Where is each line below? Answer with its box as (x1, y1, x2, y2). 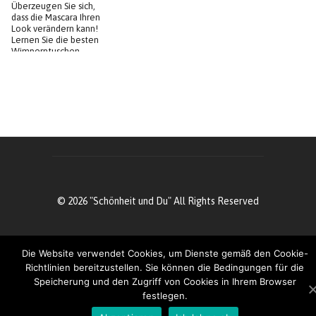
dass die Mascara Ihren (11, 12, 100, 23)
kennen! (11, 57, 44, 68)
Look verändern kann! (11, 23, 98, 35)
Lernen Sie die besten (11, 35, 99, 46)
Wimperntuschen (11, 46, 80, 57)
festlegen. (142, 290, 188, 301)
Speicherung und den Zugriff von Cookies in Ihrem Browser (34, 276, 296, 287)
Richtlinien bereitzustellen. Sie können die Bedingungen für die (25, 262, 305, 273)
